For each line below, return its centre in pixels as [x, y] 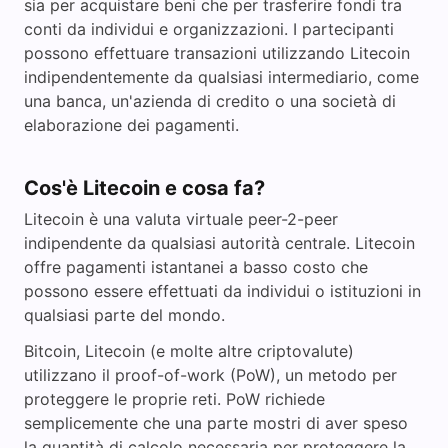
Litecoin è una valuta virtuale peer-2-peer [181, 219]
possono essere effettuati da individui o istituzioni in [222, 291]
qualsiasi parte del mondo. [124, 315]
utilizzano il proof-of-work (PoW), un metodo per [210, 375]
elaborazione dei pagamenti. [131, 125]
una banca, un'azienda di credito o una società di [210, 101]
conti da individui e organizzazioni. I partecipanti [209, 29]
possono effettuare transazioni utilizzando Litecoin [217, 53]
